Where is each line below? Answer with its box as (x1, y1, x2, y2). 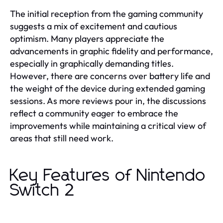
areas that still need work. (10, 132, 113, 144)
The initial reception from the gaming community (10, 7, 203, 19)
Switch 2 (10, 182, 75, 199)
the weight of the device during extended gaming (10, 82, 205, 94)
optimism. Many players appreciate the (10, 32, 164, 44)
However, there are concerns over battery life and (10, 70, 210, 82)
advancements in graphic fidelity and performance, (10, 45, 213, 57)
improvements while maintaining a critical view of (10, 119, 206, 131)
